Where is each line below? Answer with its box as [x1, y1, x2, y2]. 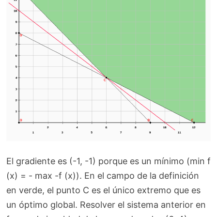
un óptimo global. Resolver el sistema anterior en [6, 200, 206, 210]
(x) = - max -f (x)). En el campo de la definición [6, 170, 199, 181]
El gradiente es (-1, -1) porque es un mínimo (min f [6, 156, 211, 167]
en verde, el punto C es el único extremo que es [6, 185, 201, 196]
